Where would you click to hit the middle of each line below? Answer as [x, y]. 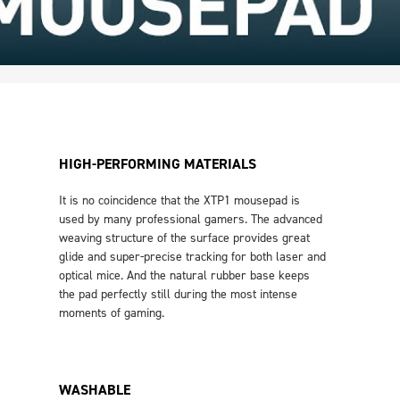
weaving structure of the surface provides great [184, 238]
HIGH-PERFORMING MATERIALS [158, 164]
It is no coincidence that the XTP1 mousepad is [179, 200]
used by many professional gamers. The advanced [191, 219]
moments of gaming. [112, 313]
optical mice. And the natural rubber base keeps [184, 275]
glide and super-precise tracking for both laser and [192, 257]
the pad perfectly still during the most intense [178, 294]
